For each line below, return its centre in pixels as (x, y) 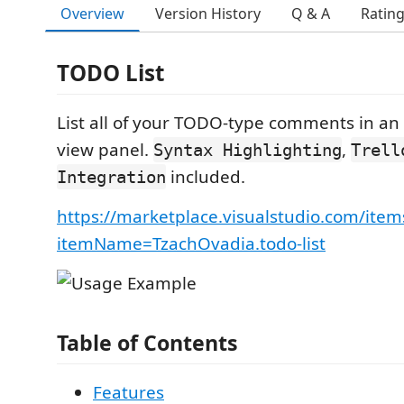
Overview (92, 13)
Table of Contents (147, 342)
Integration (111, 177)
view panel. (105, 150)
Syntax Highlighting (248, 150)
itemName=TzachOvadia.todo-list (191, 243)
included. (206, 177)
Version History (208, 14)
